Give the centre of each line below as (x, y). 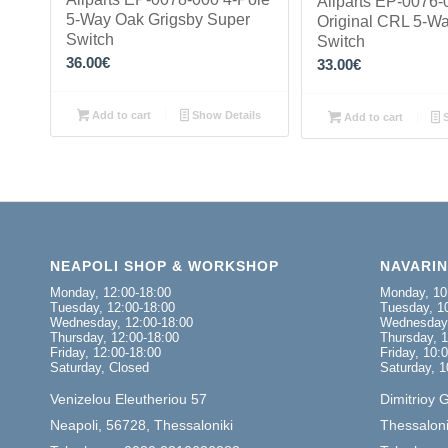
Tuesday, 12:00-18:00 (112, 308)
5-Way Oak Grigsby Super (158, 20)
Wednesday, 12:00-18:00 (121, 323)
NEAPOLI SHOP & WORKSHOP (164, 266)
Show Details (225, 115)
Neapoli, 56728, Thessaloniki (141, 425)
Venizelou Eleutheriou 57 (128, 399)
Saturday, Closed (99, 368)
